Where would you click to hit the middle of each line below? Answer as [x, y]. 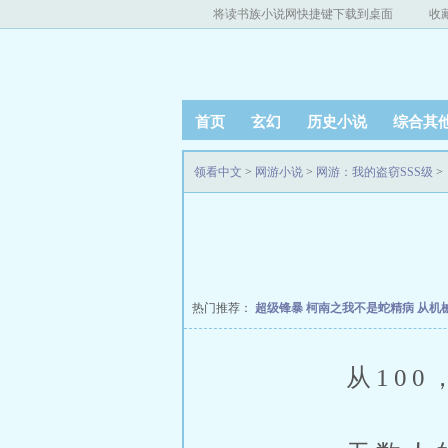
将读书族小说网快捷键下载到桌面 [303, 14]
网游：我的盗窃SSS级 [374, 172]
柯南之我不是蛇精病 [361, 308]
